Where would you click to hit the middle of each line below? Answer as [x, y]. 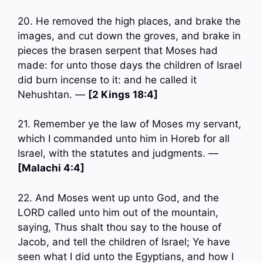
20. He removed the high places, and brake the [129, 21]
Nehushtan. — [53, 94]
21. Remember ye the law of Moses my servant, [129, 124]
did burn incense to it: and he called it [107, 80]
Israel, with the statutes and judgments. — [118, 154]
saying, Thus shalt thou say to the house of [119, 227]
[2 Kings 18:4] [123, 94]
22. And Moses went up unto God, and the [118, 198]
